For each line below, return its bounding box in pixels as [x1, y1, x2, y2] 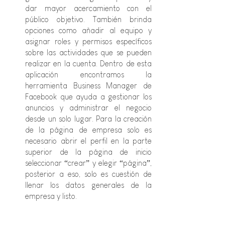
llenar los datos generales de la [25, 180, 152, 189]
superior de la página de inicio [25, 147, 152, 156]
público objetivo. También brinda [25, 15, 152, 24]
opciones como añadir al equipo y [25, 26, 152, 35]
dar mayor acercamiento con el [25, 4, 152, 13]
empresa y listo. [25, 191, 79, 200]
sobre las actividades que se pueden [25, 48, 152, 57]
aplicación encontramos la [25, 70, 152, 79]
